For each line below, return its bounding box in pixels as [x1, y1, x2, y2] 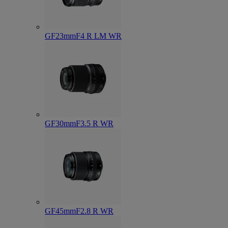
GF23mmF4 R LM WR [45, 32, 122, 40]
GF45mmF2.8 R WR [45, 207, 113, 215]
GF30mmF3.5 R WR [45, 119, 113, 128]
